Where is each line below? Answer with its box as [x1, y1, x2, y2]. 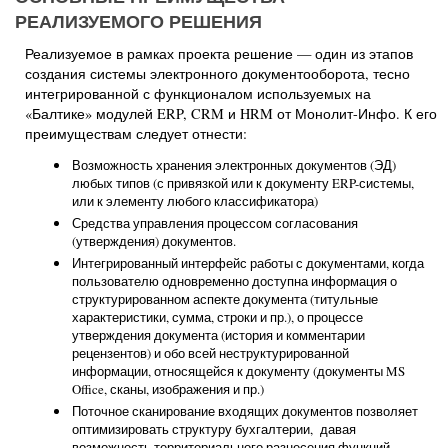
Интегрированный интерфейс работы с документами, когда [72, 254, 424, 272]
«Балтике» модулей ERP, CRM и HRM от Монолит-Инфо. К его [25, 104, 437, 123]
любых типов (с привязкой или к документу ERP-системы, [72, 174, 414, 192]
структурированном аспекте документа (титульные [72, 290, 378, 308]
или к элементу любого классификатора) [72, 192, 318, 210]
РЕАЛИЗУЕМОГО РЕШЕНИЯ [15, 8, 262, 34]
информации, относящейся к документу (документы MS [72, 362, 405, 380]
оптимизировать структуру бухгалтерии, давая [72, 420, 356, 438]
